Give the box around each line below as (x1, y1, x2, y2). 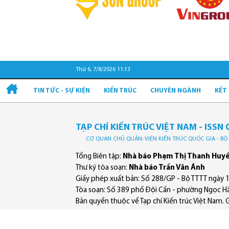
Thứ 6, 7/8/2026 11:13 (76, 66, 130, 73)
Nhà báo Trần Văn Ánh (129, 164, 205, 172)
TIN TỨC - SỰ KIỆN (33, 87, 90, 95)
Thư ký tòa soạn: (76, 164, 129, 172)
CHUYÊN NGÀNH (150, 87, 201, 95)
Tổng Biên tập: (76, 153, 123, 161)
